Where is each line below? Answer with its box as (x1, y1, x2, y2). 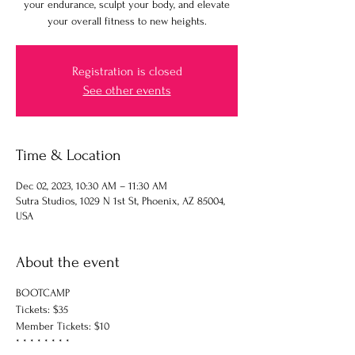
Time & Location (16, 146, 121, 164)
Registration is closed (71, 63, 182, 78)
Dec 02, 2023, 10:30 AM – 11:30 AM (16, 179, 167, 192)
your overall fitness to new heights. (47, 14, 207, 27)
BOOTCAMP (16, 286, 70, 299)
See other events (82, 82, 171, 97)
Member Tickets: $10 (16, 319, 109, 332)
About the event (16, 253, 120, 271)
